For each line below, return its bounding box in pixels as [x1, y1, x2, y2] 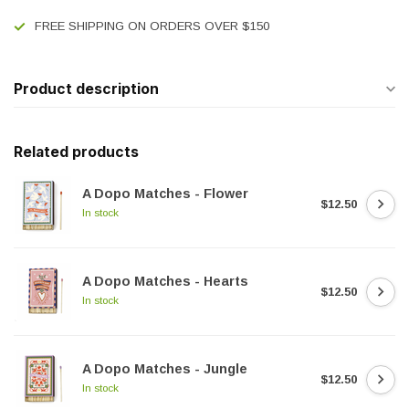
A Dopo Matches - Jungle [82, 362, 247, 376]
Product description [14, 80, 159, 98]
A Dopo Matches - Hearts [82, 274, 248, 288]
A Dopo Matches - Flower [82, 186, 248, 201]
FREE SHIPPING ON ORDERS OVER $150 [35, 19, 269, 33]
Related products [14, 143, 139, 161]
